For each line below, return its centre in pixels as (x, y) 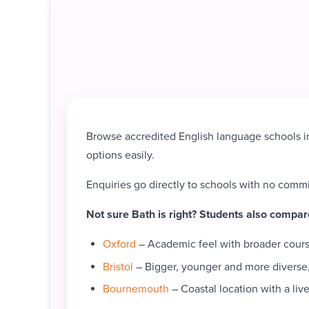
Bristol (118, 267)
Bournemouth (136, 289)
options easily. (120, 155)
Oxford (119, 244)
